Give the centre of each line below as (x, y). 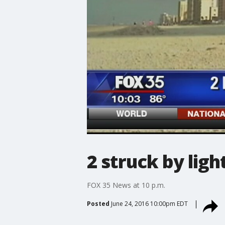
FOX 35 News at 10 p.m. (126, 185)
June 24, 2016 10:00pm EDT (149, 203)
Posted (98, 203)
